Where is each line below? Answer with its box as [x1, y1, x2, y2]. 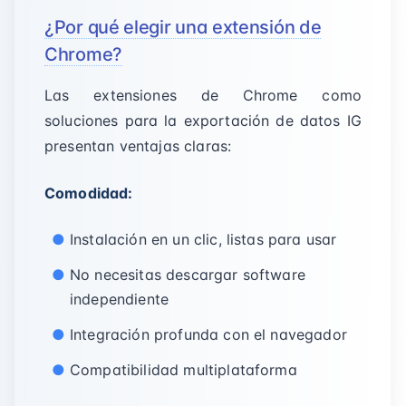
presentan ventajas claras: [44, 137, 232, 155]
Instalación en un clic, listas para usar [70, 230, 337, 248]
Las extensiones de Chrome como [44, 86, 362, 104]
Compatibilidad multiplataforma [70, 361, 297, 379]
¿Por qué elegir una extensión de [44, 16, 322, 38]
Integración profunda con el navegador [70, 325, 347, 343]
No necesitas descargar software [70, 266, 305, 284]
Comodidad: [44, 184, 133, 202]
